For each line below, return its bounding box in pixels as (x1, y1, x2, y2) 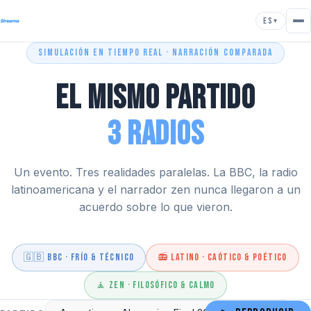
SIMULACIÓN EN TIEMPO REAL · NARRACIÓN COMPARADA (38, 47, 273, 58)
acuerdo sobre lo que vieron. (78, 200, 233, 214)
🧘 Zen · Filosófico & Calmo (96, 279, 215, 291)
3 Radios (106, 115, 205, 154)
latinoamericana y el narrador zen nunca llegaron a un (10, 183, 301, 196)
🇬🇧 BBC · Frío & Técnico (24, 251, 135, 263)
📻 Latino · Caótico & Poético (158, 251, 287, 263)
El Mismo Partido (55, 78, 256, 118)
